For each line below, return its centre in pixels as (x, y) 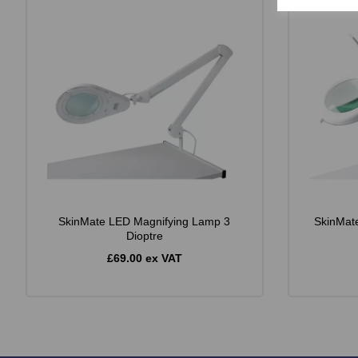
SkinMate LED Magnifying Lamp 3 (145, 221)
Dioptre (144, 235)
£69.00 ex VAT (144, 258)
